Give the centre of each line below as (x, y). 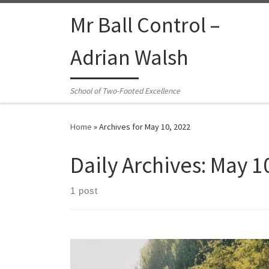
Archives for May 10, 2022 (145, 127)
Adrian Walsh (129, 58)
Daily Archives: (140, 165)
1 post (84, 191)
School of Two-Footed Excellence (125, 91)
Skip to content (45, 17)
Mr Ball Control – (145, 25)
